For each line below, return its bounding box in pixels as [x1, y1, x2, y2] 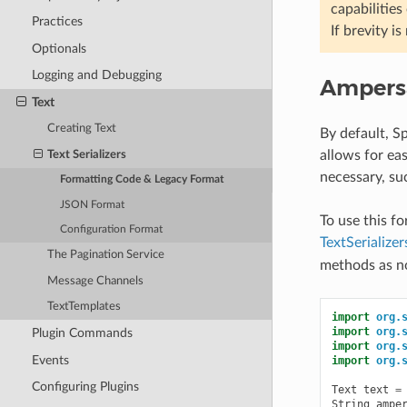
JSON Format [60, 199, 125, 210]
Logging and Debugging [31, 68, 162, 83]
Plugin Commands [31, 326, 133, 341]
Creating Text [47, 123, 117, 135]
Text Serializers [47, 148, 127, 161]
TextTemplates [47, 301, 122, 313]
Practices [31, 15, 83, 29]
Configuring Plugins [31, 380, 139, 394]
